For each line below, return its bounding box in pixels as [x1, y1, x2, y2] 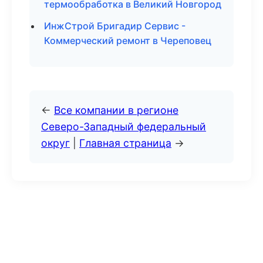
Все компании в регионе [54, 104, 178, 116]
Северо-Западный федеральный [41, 120, 206, 133]
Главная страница [79, 137, 171, 149]
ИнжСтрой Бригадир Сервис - [44, 20, 186, 32]
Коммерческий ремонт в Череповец [44, 35, 211, 46]
